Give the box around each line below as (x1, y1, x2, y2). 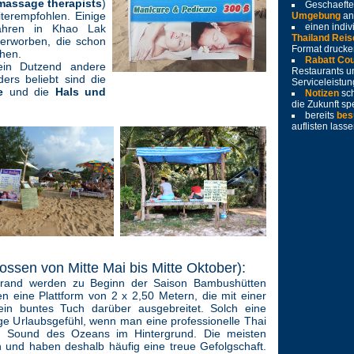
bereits (305, 110, 337, 121)
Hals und (55, 85, 106, 98)
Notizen (305, 88, 341, 99)
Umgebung (292, 10, 341, 21)
